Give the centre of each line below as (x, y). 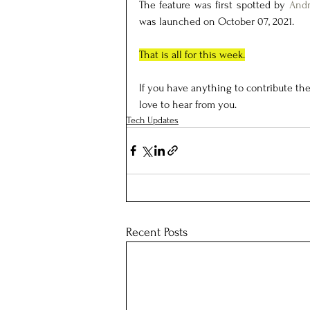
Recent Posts (157, 232)
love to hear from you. (188, 104)
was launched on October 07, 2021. (217, 21)
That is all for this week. (192, 54)
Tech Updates (153, 120)
